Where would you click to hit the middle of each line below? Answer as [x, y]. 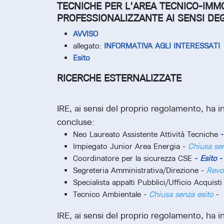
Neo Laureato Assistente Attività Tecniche [147, 134]
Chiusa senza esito [181, 194]
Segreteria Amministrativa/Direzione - [140, 170]
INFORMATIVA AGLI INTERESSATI [162, 46]
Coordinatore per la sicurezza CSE [134, 158]
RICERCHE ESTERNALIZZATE [119, 78]
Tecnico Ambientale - [111, 194]
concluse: [76, 122]
